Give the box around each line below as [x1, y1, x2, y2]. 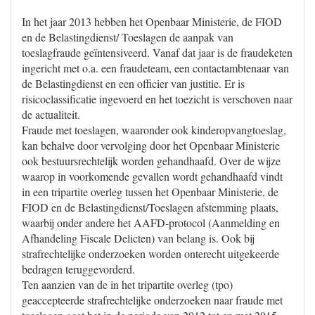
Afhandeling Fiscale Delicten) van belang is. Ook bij [22, 231, 255, 245]
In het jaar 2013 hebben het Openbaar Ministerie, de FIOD [22, 14, 282, 29]
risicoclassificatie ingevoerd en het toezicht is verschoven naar [22, 91, 292, 106]
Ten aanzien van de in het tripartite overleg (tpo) [22, 277, 233, 292]
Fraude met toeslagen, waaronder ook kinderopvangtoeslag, [22, 122, 286, 137]
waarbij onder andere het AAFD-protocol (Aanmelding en [22, 215, 280, 230]
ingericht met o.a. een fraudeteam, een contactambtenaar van [22, 60, 289, 75]
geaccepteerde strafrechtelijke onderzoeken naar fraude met [22, 292, 283, 307]
